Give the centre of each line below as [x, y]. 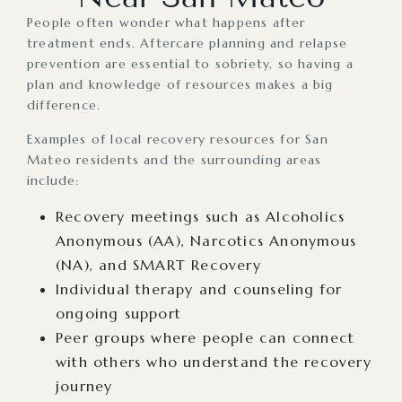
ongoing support [118, 313]
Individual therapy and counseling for [199, 288]
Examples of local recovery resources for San [178, 139]
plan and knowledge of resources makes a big [180, 84]
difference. [64, 105]
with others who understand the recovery [214, 361]
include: [53, 180]
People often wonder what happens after [166, 22]
